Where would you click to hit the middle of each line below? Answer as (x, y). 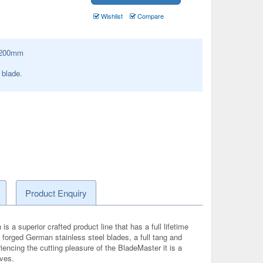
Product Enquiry (56, 193)
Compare (150, 16)
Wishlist (111, 16)
